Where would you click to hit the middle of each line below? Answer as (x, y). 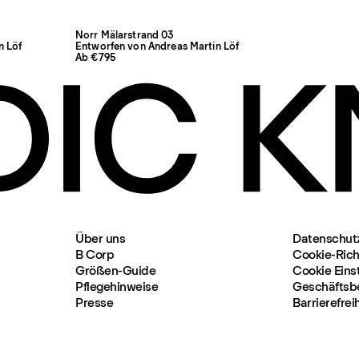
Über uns (101, 239)
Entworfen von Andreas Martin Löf (157, 46)
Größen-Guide (116, 271)
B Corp (95, 255)
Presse (95, 303)
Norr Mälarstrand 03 (125, 35)
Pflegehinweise (117, 287)
